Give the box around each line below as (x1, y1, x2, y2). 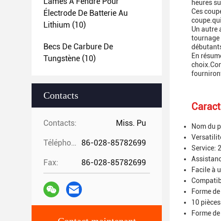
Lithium (43, 20, 70, 30)
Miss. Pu (116, 118, 146, 128)
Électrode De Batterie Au (43, 8, 128, 18)
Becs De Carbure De (43, 42, 113, 51)
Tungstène (43, 54, 80, 63)
